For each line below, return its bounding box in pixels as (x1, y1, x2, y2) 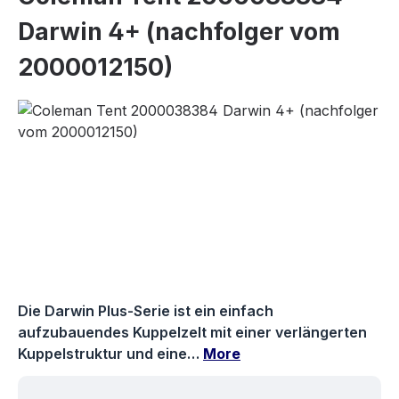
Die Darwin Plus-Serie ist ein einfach (18, 301, 273, 320)
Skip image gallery (17, 100, 140, 118)
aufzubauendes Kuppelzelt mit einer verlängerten (18, 322, 367, 341)
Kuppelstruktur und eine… (18, 344, 203, 362)
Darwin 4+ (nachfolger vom (18, 16, 340, 46)
